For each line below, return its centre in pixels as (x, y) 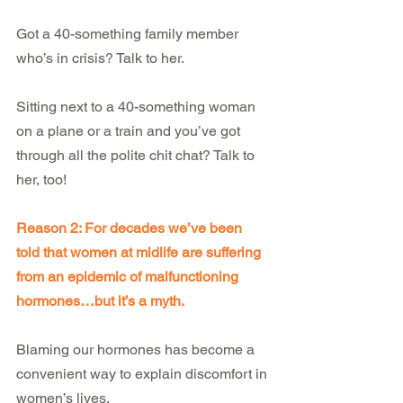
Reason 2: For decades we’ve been (131, 228)
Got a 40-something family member (129, 34)
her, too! (41, 179)
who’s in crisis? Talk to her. (100, 58)
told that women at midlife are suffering (140, 252)
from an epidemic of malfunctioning (129, 277)
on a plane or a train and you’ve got (130, 131)
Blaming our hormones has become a (137, 349)
